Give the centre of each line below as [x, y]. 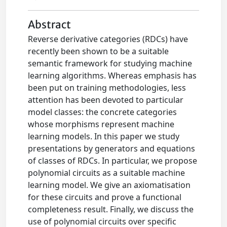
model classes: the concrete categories [103, 112]
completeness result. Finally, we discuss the [111, 209]
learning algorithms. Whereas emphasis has [112, 75]
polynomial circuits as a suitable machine [107, 173]
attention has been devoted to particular [106, 100]
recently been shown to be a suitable [99, 51]
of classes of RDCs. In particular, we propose [113, 161]
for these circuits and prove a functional [105, 197]
